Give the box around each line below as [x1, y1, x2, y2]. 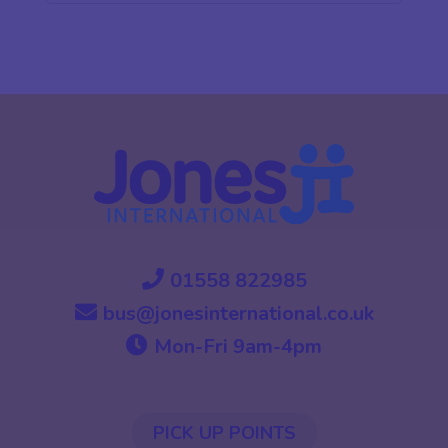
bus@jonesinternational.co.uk [102, 299, 374, 327]
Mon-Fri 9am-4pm [154, 332, 322, 360]
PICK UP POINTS [152, 420, 296, 445]
